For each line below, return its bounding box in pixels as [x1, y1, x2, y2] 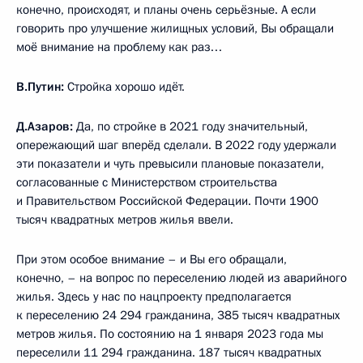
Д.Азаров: [16, 117, 76, 135]
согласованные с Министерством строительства [16, 173, 277, 190]
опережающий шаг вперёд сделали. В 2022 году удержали [16, 136, 336, 153]
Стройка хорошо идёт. [67, 78, 185, 95]
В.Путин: [16, 78, 67, 95]
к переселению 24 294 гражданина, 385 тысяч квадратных [16, 306, 340, 323]
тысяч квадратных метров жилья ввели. [16, 211, 233, 228]
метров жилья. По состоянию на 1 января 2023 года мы [16, 325, 323, 342]
